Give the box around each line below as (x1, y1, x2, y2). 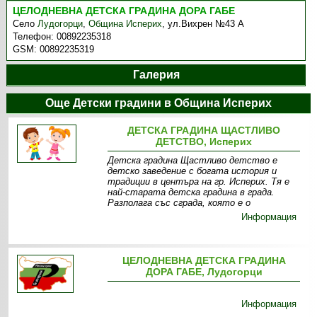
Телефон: (13, 31, 57, 42)
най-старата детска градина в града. (108, 187, 275, 197)
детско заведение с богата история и (108, 166, 277, 176)
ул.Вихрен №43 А (168, 18, 245, 29)
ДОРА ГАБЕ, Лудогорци (145, 266, 263, 277)
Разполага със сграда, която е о (108, 197, 251, 208)
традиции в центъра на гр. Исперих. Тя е (108, 176, 290, 187)
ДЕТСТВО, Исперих (156, 136, 253, 147)
